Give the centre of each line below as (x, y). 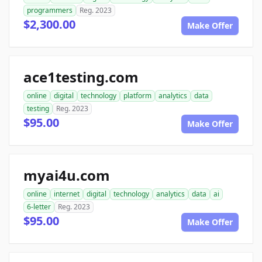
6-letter (39, 207)
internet (67, 194)
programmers (50, 10)
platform (137, 96)
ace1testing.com (81, 77)
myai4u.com (67, 175)
